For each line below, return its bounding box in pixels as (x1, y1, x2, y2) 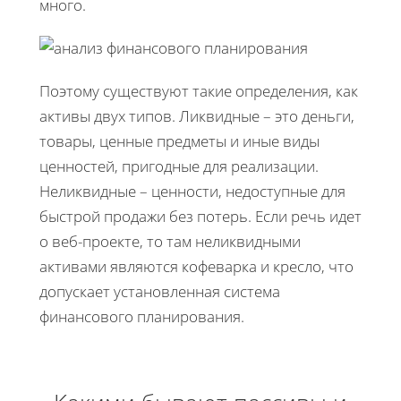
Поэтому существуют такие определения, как (39, 80, 358, 101)
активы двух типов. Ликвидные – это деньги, (39, 105, 354, 126)
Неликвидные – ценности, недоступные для (39, 180, 346, 201)
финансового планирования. (39, 305, 244, 327)
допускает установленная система (39, 280, 280, 302)
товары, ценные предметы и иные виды (39, 130, 320, 151)
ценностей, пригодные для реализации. (39, 155, 319, 176)
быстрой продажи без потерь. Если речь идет (39, 205, 362, 226)
